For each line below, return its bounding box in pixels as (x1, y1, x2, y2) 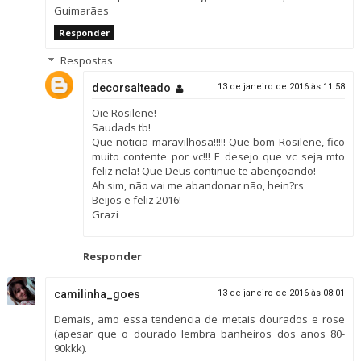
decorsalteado (91, 81, 171, 95)
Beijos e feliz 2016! (91, 193, 181, 208)
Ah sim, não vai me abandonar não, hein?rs (91, 178, 304, 193)
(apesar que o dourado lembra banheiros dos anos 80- (53, 326, 346, 341)
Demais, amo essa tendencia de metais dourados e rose (53, 311, 346, 326)
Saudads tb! (91, 120, 151, 135)
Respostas (60, 53, 113, 68)
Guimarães (53, 3, 109, 19)
